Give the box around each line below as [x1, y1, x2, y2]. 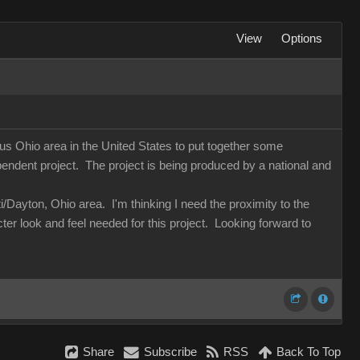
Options [281, 32, 322, 45]
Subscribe [144, 346, 197, 358]
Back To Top [276, 346, 341, 358]
